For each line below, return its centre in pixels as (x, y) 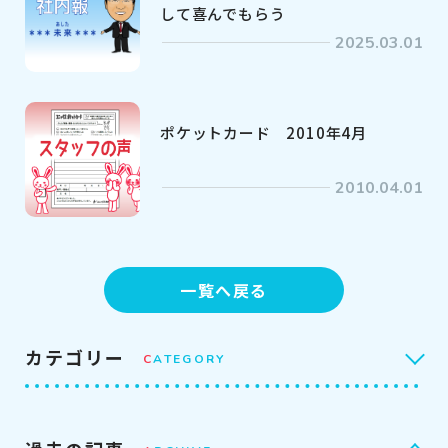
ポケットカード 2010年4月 (264, 132)
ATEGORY (189, 358)
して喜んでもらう (223, 13)
